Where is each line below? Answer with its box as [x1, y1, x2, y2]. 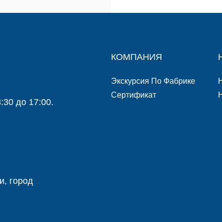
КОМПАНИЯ [111, 52, 162, 62]
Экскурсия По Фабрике [111, 77, 195, 85]
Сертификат [111, 91, 156, 99]
